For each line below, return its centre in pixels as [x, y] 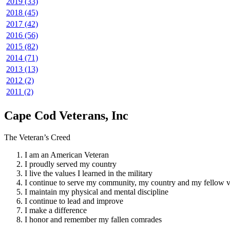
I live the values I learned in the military [89, 174]
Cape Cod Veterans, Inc [66, 116]
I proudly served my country [71, 164]
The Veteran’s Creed [37, 138]
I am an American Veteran [67, 155]
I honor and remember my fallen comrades [93, 220]
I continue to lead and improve [74, 201]
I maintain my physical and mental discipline [97, 192]
